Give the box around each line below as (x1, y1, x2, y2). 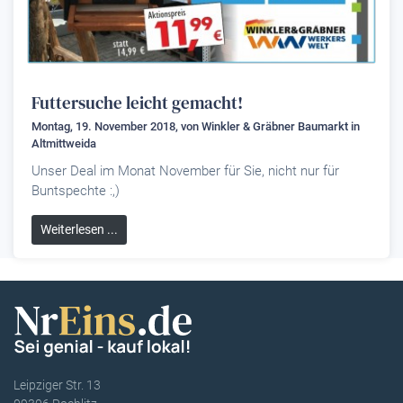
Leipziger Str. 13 (13, 377, 101, 392)
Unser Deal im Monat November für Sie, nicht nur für (31, 163, 339, 179)
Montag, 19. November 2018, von (31, 120, 201, 133)
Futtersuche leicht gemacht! (31, 91, 243, 114)
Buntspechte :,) (31, 183, 120, 199)
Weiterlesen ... (40, 222, 118, 237)
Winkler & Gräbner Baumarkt (201, 120, 348, 133)
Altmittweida (31, 137, 96, 150)
